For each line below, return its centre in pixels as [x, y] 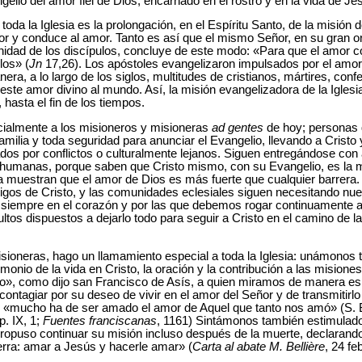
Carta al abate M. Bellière [259, 346]
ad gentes [238, 128]
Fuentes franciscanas [100, 320]
